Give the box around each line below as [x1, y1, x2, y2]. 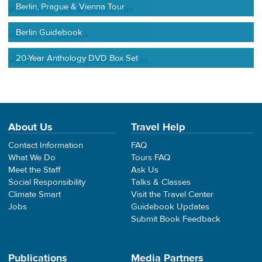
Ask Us [131, 164, 158, 175]
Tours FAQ [131, 151, 170, 163]
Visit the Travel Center [131, 188, 213, 200]
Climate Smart [8, 188, 61, 200]
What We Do [8, 151, 56, 163]
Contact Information [8, 139, 83, 151]
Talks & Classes [131, 176, 191, 188]
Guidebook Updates [131, 201, 209, 212]
